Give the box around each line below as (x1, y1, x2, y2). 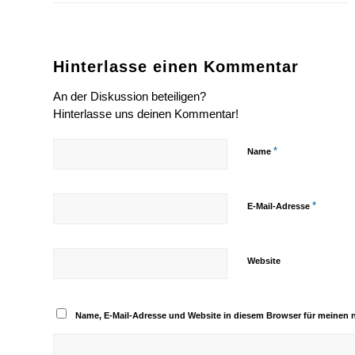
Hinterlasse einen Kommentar (53, 58, 299, 76)
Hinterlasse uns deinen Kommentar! (53, 107, 239, 121)
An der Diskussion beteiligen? (53, 90, 206, 104)
